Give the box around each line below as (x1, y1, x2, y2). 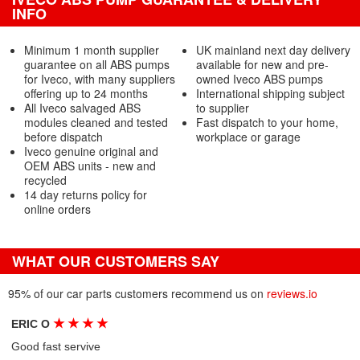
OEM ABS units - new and (24, 157, 156, 174)
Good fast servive (11, 340, 101, 353)
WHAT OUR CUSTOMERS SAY (12, 251, 219, 272)
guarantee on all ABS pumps (24, 56, 170, 72)
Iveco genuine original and (24, 143, 158, 159)
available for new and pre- (195, 56, 329, 72)
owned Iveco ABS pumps (195, 71, 323, 87)
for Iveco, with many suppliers (24, 71, 175, 87)
